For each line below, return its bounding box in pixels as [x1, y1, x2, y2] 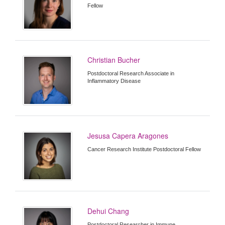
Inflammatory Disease [87, 78, 141, 84]
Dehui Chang [87, 206, 130, 216]
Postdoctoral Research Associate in [87, 70, 175, 77]
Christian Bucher [87, 55, 141, 65]
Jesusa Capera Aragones [87, 130, 169, 141]
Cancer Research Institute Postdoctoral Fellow [87, 146, 201, 152]
